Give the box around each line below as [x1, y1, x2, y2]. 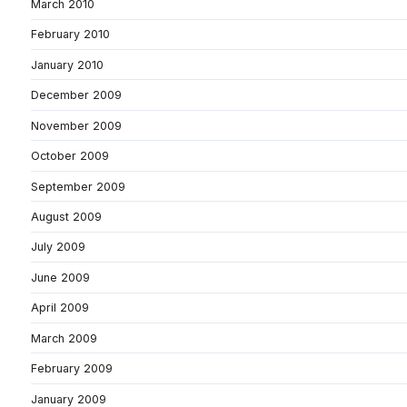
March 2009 [31, 331, 97, 345]
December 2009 [31, 88, 122, 103]
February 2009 [31, 362, 113, 376]
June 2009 [31, 270, 90, 284]
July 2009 [31, 240, 85, 254]
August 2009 [31, 209, 102, 223]
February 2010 [31, 27, 110, 42]
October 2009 [31, 149, 109, 164]
